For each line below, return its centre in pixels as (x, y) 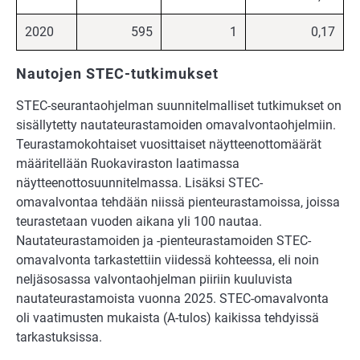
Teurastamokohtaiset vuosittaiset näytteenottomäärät (169, 144)
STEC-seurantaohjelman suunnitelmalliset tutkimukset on (179, 105)
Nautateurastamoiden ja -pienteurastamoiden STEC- (164, 240)
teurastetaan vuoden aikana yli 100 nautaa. (139, 221)
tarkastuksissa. (59, 337)
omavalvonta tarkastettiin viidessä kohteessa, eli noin (168, 260)
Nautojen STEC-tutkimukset (117, 73)
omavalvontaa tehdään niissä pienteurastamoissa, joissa (178, 202)
